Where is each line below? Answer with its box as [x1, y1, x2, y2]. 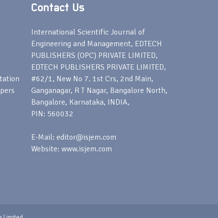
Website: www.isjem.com [31, 144, 112, 154]
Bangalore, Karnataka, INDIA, [31, 97, 129, 107]
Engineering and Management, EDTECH [31, 39, 162, 49]
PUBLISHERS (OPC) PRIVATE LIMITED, [31, 51, 158, 60]
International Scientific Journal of [31, 27, 145, 37]
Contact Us [31, 2, 85, 14]
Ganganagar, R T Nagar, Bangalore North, [31, 86, 167, 95]
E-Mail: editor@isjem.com [31, 132, 116, 142]
